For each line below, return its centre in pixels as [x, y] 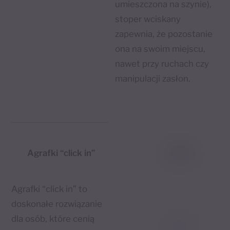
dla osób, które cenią [53, 219]
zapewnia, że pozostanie [164, 34]
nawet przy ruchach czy [162, 63]
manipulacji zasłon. [154, 78]
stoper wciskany [148, 19]
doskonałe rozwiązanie [57, 204]
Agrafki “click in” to [50, 189]
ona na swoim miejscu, [160, 49]
